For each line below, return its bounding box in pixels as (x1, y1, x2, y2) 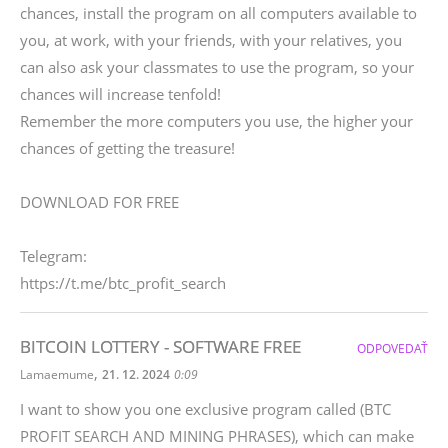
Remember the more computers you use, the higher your (20, 111, 413, 131)
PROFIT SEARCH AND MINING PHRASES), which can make (20, 426, 414, 446)
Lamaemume (20, 366, 94, 383)
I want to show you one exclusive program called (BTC (20, 399, 391, 419)
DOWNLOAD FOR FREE (20, 192, 179, 212)
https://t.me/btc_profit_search (20, 273, 226, 293)
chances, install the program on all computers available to (20, 3, 417, 23)
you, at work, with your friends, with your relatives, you (20, 30, 402, 50)
